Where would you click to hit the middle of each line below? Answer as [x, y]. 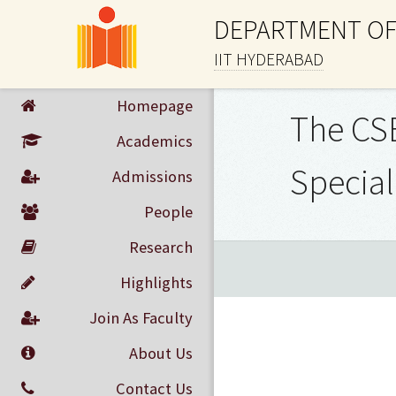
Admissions [152, 176]
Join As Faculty [141, 318]
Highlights [156, 282]
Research [160, 247]
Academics [154, 141]
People [168, 212]
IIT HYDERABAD [268, 59]
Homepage [154, 106]
